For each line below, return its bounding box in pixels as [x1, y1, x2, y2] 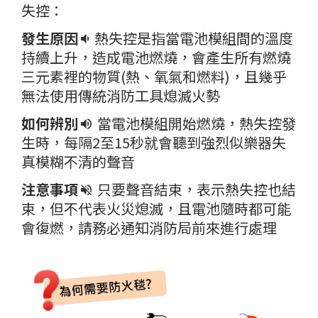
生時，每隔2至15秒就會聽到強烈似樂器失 [21, 131, 286, 153]
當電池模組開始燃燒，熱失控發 [92, 112, 296, 133]
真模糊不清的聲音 [21, 150, 135, 172]
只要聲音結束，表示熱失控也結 [92, 178, 296, 199]
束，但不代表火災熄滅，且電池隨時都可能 [21, 197, 291, 219]
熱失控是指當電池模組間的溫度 [89, 27, 293, 48]
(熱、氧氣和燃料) [121, 65, 230, 87]
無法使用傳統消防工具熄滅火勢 [21, 84, 220, 106]
